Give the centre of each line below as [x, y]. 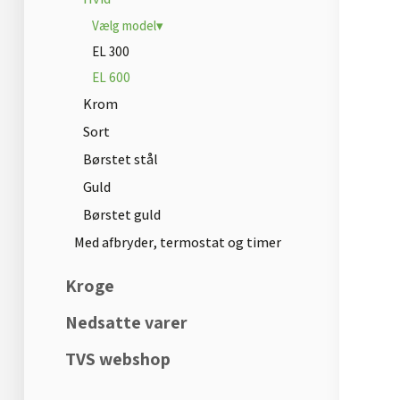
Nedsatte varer [126, 323]
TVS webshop [118, 359]
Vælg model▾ [128, 26]
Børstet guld [122, 215]
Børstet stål [121, 160]
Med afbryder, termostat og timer [178, 243]
